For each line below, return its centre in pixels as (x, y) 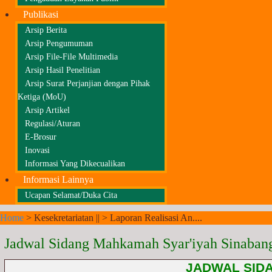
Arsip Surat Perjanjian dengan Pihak (87, 83)
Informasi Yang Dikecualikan (75, 164)
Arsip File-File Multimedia (71, 57)
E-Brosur (41, 137)
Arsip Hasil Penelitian (63, 70)
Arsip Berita (46, 30)
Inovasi (37, 150)
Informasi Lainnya (58, 179)
